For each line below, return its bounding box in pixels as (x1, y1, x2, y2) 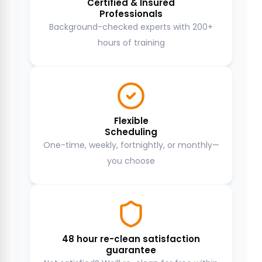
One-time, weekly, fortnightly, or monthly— (43, 139, 219, 151)
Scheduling (105, 125, 157, 138)
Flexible (113, 114, 149, 127)
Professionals (99, 7, 163, 20)
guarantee (106, 243, 156, 256)
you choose (107, 154, 155, 167)
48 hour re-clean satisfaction (62, 232, 200, 245)
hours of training (97, 36, 165, 49)
